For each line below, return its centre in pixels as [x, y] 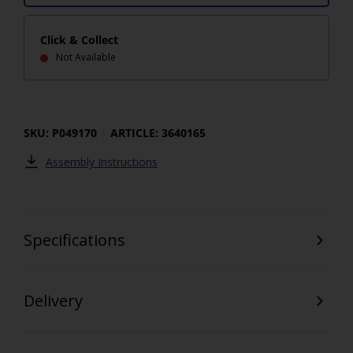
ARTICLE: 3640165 [158, 133]
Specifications [74, 240]
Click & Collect [79, 40]
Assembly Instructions [102, 162]
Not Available [86, 57]
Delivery [53, 301]
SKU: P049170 [60, 133]
